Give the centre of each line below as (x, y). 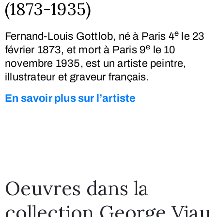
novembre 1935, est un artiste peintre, (96, 63)
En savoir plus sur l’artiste (70, 98)
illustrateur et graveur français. (77, 77)
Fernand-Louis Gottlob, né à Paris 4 (90, 36)
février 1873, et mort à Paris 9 (76, 50)
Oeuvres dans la (77, 188)
